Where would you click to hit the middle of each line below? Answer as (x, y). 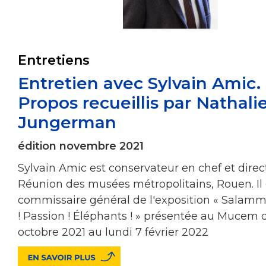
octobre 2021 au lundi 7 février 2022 (113, 232)
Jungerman (67, 122)
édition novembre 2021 (81, 146)
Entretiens (54, 60)
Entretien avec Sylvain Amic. (139, 83)
